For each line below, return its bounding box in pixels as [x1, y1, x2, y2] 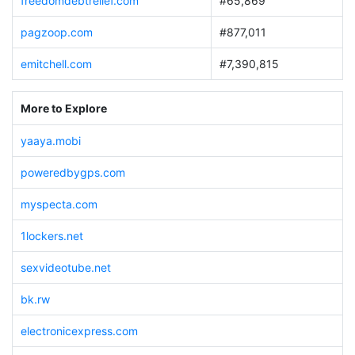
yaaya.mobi [20, 133, 81, 147]
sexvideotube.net [20, 260, 111, 274]
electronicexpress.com [20, 323, 138, 338]
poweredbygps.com [20, 165, 125, 179]
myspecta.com [20, 197, 97, 211]
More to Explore [20, 101, 107, 116]
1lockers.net [20, 228, 83, 242]
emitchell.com [20, 57, 92, 71]
